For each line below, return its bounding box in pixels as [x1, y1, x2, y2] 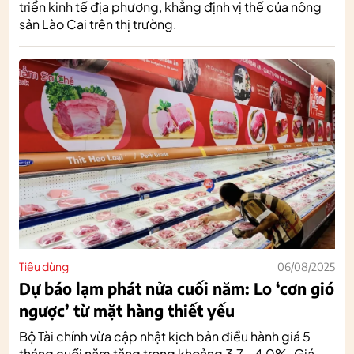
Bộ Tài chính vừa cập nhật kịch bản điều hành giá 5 [19, 327, 311, 345]
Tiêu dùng [19, 258, 69, 273]
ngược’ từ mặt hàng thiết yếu [19, 299, 235, 320]
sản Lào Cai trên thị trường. [19, 15, 177, 32]
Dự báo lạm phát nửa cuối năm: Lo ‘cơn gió [19, 277, 334, 298]
